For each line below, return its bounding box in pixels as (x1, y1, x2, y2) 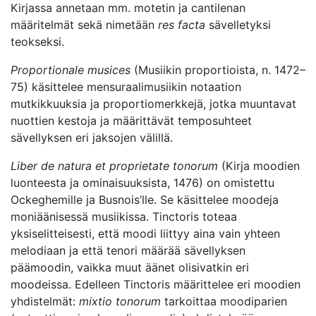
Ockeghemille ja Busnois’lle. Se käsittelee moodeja (11, 193, 279, 207)
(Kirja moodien (218, 159, 300, 174)
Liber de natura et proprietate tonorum (11, 159, 218, 174)
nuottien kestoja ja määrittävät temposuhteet (11, 114, 252, 128)
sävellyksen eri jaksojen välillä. (11, 130, 173, 145)
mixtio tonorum (79, 294, 161, 309)
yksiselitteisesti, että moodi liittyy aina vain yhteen (11, 226, 280, 241)
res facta (158, 18, 205, 32)
